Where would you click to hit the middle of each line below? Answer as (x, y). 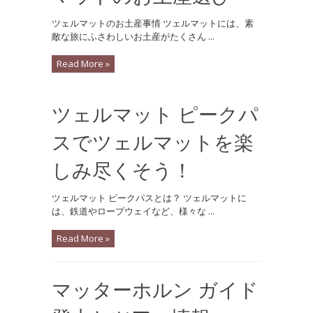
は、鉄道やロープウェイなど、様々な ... (133, 211)
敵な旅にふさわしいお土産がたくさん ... (133, 36)
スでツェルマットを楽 (153, 142)
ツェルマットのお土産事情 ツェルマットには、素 (153, 23)
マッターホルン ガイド (155, 289)
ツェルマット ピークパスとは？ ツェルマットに (149, 198)
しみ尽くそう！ (122, 170)
